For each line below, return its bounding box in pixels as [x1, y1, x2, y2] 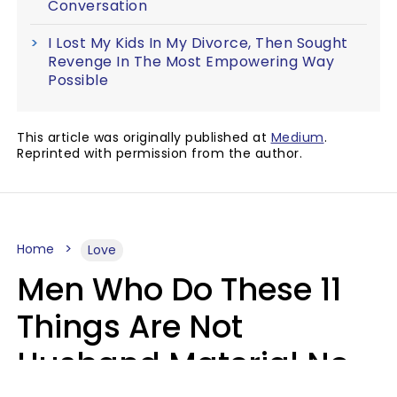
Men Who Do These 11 [17, 268, 341, 311]
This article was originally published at [17, 128, 271, 146]
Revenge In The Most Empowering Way [48, 51, 334, 72]
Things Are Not [17, 305, 243, 348]
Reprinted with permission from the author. [17, 144, 302, 162]
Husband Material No [17, 342, 349, 385]
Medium [270, 128, 324, 146]
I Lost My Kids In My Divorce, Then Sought [48, 33, 348, 53]
